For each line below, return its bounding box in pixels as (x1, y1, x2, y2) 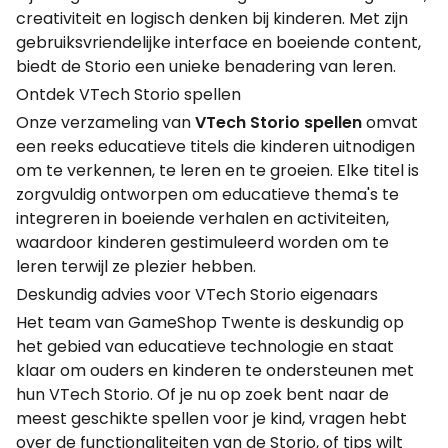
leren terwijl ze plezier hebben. (16, 255, 256, 278)
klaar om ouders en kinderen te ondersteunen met (16, 359, 414, 382)
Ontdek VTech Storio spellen (16, 83, 241, 106)
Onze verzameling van (16, 111, 195, 134)
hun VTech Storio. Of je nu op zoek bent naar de (16, 383, 389, 406)
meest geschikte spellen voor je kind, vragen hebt (16, 407, 407, 430)
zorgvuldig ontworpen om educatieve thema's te (16, 183, 399, 206)
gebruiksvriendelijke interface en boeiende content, (16, 31, 421, 54)
